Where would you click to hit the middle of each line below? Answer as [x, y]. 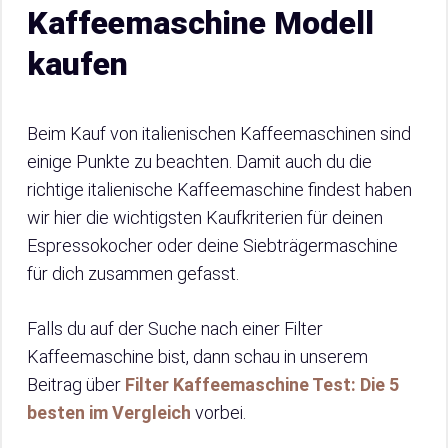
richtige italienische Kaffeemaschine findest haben [219, 189]
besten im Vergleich [111, 412]
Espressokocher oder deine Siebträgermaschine [212, 245]
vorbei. [220, 412]
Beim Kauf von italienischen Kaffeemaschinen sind [219, 133]
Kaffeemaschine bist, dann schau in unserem [197, 356]
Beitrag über [76, 384]
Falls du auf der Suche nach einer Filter [175, 328]
